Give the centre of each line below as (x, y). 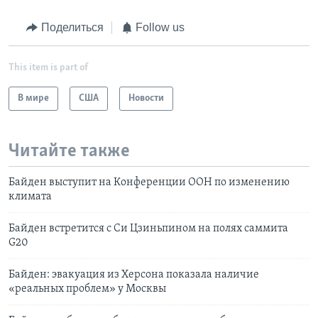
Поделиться (72, 28)
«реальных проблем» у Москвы (87, 289)
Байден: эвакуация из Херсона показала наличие (134, 275)
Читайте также (69, 151)
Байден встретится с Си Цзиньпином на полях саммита (148, 229)
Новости (146, 98)
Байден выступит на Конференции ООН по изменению (149, 183)
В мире (33, 98)
